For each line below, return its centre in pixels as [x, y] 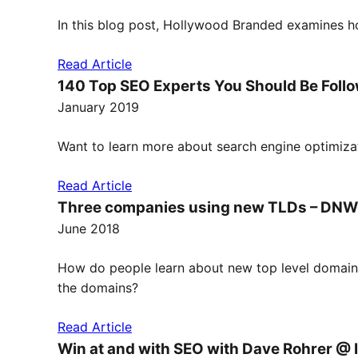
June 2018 [89, 229]
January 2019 [98, 107]
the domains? [98, 288]
